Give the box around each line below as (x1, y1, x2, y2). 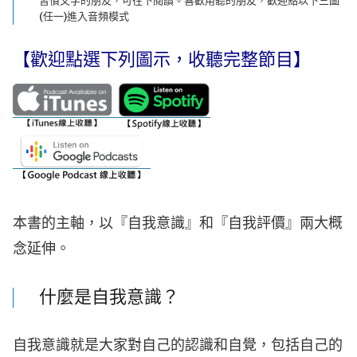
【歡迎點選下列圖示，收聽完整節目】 (13, 48, 311, 73)
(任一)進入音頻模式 (39, 10, 129, 23)
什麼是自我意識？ (39, 285, 179, 310)
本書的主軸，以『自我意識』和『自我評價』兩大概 (13, 214, 343, 234)
